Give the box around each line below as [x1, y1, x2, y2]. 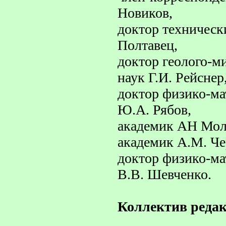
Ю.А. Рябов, [118, 102, 191, 118]
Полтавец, [118, 37, 178, 53]
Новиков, [118, 5, 173, 21]
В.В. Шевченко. [118, 166, 211, 182]
